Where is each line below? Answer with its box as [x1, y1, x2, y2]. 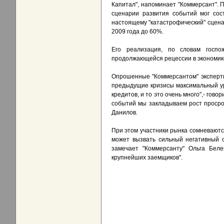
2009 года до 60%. [111, 28, 163, 35]
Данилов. [111, 109, 137, 116]
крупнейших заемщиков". [111, 154, 182, 161]
